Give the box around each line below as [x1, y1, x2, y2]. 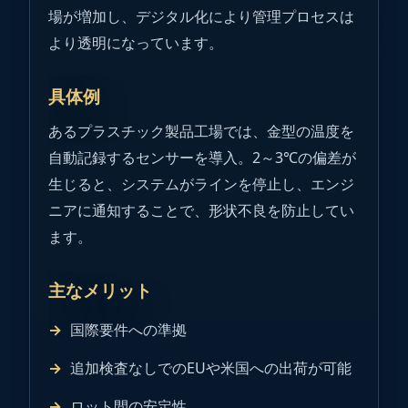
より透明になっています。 [48, 33, 223, 54]
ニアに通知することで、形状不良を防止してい [48, 199, 354, 220]
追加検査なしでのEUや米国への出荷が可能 [70, 357, 352, 378]
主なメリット [48, 278, 152, 302]
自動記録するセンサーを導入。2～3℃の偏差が [48, 147, 356, 168]
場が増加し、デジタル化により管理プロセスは [48, 6, 354, 27]
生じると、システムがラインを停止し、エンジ [48, 173, 354, 194]
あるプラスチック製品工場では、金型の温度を [48, 120, 354, 141]
